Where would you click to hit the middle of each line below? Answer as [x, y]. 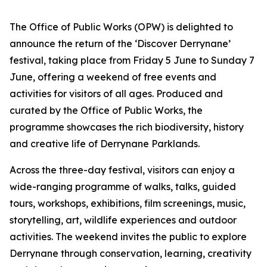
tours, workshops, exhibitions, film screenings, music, [128, 203]
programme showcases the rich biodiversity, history [127, 127]
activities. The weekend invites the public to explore [128, 237]
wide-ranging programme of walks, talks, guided [123, 187]
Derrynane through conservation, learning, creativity [131, 253]
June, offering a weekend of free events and [113, 77]
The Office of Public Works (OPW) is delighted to [121, 27]
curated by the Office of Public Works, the [106, 110]
